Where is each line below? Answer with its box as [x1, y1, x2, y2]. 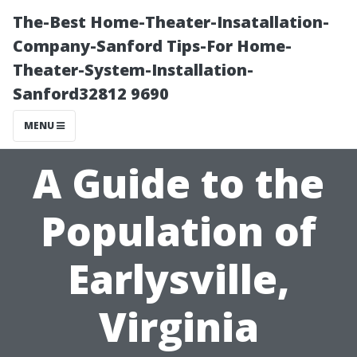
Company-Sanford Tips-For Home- [13, 35, 292, 57]
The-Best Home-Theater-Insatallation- [13, 11, 329, 33]
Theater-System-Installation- [13, 59, 253, 80]
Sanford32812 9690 [13, 83, 169, 104]
